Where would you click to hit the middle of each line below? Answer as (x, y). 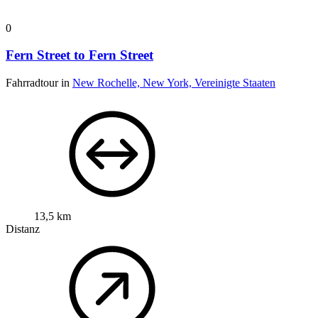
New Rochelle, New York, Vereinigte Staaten (174, 82)
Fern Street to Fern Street (79, 55)
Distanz (23, 229)
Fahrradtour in (39, 82)
